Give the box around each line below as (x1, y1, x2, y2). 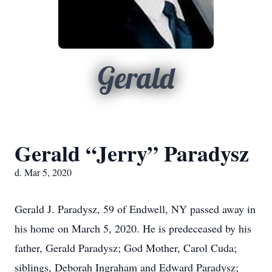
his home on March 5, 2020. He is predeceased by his (15, 221, 251, 236)
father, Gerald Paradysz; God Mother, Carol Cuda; (15, 240, 237, 255)
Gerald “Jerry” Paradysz (15, 137, 249, 169)
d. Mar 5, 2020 (15, 166, 72, 178)
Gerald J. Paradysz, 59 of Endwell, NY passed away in (15, 202, 256, 216)
